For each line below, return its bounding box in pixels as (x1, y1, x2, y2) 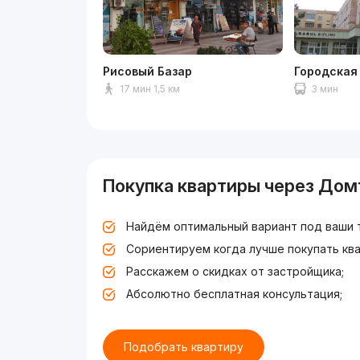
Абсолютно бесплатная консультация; (126, 286, 343, 301)
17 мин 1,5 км (120, 82, 181, 95)
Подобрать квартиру (124, 339, 244, 354)
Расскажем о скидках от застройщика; (126, 264, 345, 278)
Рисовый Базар (103, 63, 193, 78)
